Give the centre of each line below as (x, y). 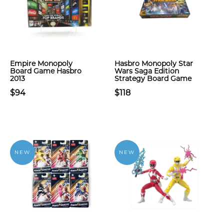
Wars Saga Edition (147, 71)
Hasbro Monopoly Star (154, 63)
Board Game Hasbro (46, 71)
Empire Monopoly (41, 63)
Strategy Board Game (153, 78)
